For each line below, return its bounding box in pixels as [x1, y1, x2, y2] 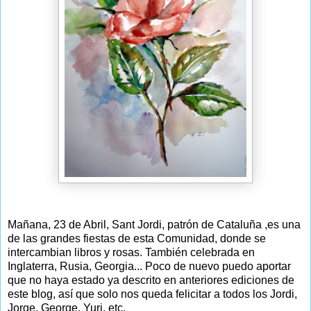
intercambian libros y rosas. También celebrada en [8, 246, 255, 259]
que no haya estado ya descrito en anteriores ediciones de [8, 274, 294, 287]
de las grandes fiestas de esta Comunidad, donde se [8, 233, 266, 245]
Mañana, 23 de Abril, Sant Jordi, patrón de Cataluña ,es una [8, 219, 301, 231]
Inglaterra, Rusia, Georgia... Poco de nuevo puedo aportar [8, 260, 291, 273]
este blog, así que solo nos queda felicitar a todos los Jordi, [8, 288, 297, 301]
